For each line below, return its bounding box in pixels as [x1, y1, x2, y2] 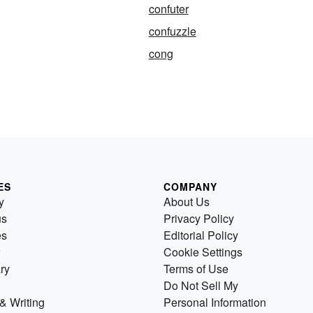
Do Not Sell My [163, 277, 238, 294]
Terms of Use [163, 261, 228, 277]
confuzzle [148, 23, 196, 40]
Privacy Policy [163, 210, 234, 227]
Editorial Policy [163, 227, 238, 244]
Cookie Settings [163, 244, 242, 261]
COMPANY [163, 180, 217, 194]
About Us [163, 194, 210, 210]
